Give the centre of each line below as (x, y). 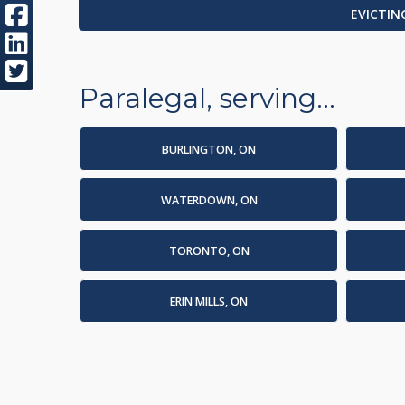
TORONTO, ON (209, 251)
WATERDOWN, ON (209, 200)
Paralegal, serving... (207, 98)
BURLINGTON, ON (209, 149)
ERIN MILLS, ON (209, 302)
